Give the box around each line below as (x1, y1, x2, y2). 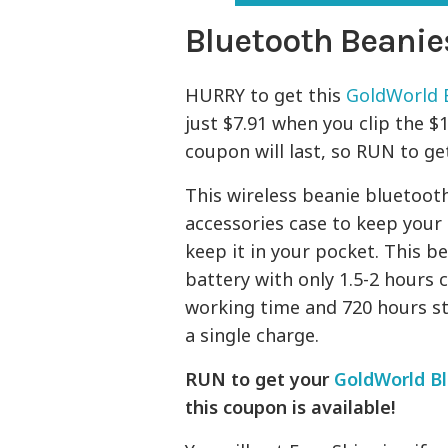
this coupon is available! (185, 395, 396, 420)
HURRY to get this (185, 83, 347, 108)
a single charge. (185, 323, 320, 348)
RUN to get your (185, 367, 335, 392)
